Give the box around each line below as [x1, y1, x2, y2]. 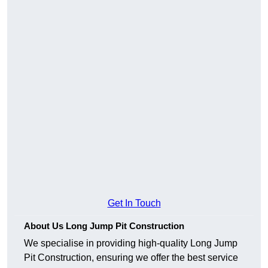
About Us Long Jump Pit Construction [24, 221, 184, 232]
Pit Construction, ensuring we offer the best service [24, 252, 238, 263]
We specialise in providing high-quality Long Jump [24, 238, 237, 249]
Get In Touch [107, 198, 161, 209]
